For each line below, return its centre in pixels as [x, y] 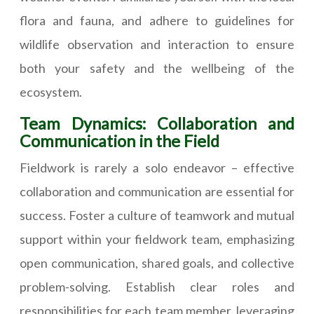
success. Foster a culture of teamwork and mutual [157, 216]
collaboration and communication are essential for [157, 192]
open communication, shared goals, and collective [157, 263]
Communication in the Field [120, 141]
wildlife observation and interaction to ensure [157, 45]
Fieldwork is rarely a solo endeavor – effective [157, 168]
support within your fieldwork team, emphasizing [157, 239]
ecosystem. [51, 92]
